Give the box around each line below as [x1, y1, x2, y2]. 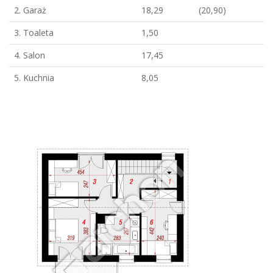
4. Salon [14, 49, 45, 61]
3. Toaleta [14, 27, 54, 38]
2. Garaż [14, 4, 46, 16]
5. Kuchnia [14, 72, 54, 83]
